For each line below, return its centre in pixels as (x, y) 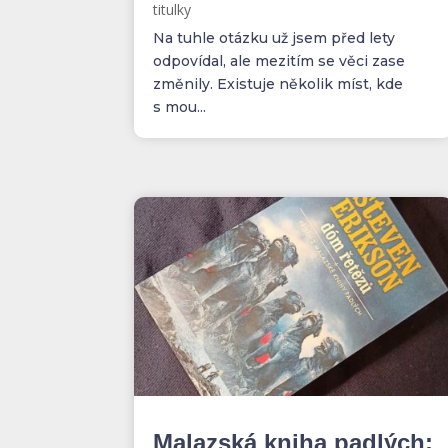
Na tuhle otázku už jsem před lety (274, 37)
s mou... (180, 106)
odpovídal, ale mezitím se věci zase (279, 60)
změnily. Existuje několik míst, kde (278, 83)
